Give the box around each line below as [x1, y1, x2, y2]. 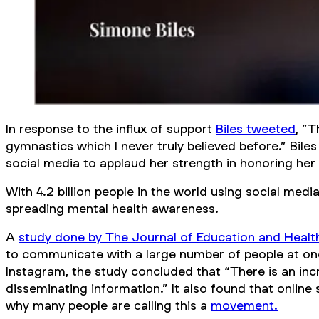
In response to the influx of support [6, 120, 216, 136]
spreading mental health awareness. [6, 200, 219, 216]
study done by [19, 229, 105, 244]
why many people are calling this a [6, 297, 211, 313]
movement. [211, 297, 278, 313]
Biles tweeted [216, 120, 296, 136]
